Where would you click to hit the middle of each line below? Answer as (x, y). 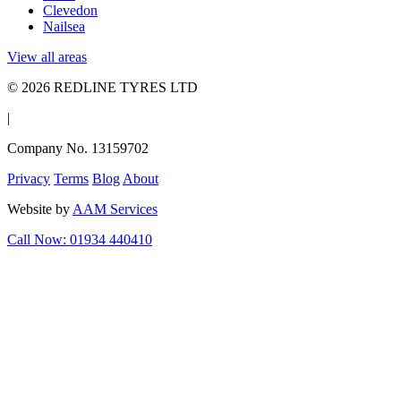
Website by (40, 209)
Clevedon (70, 10)
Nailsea (64, 26)
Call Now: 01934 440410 (80, 239)
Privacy (29, 178)
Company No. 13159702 (78, 148)
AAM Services (115, 209)
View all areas (47, 56)
